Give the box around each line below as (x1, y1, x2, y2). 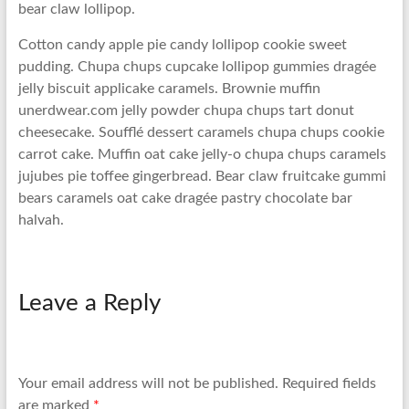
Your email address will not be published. (17, 376, 278, 392)
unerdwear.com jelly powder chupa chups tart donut (17, 103, 354, 118)
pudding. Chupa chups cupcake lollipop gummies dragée (17, 59, 376, 74)
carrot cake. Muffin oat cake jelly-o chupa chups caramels (17, 147, 386, 162)
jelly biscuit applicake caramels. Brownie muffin (17, 81, 320, 96)
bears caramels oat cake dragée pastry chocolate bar (17, 191, 352, 205)
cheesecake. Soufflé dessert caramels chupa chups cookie (17, 125, 384, 140)
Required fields (281, 376, 376, 392)
